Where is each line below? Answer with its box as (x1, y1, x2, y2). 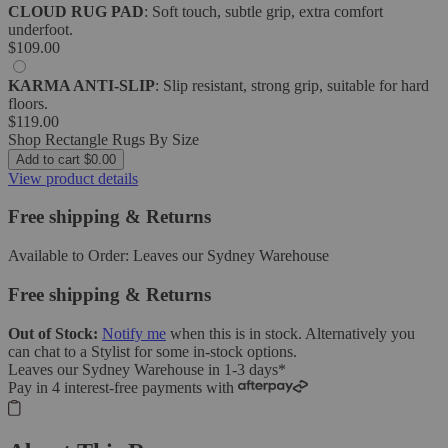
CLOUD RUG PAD (8, 2, 144, 20)
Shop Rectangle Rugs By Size (8, 130, 199, 148)
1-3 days (224, 360, 278, 378)
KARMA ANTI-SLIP (8, 76, 155, 94)
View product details (8, 169, 138, 187)
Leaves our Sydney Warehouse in (8, 360, 224, 378)
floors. (8, 94, 48, 112)
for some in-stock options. (130, 342, 297, 360)
